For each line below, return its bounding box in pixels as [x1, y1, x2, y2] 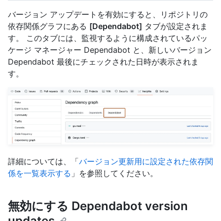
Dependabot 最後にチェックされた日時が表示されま [8, 56, 199, 67]
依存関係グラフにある [8, 21, 89, 31]
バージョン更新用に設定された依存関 [79, 156, 213, 167]
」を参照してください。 [71, 168, 158, 179]
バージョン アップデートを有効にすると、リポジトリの [8, 9, 208, 19]
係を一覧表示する [8, 168, 71, 179]
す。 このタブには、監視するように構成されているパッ [8, 33, 208, 43]
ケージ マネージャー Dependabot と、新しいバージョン [8, 44, 212, 55]
